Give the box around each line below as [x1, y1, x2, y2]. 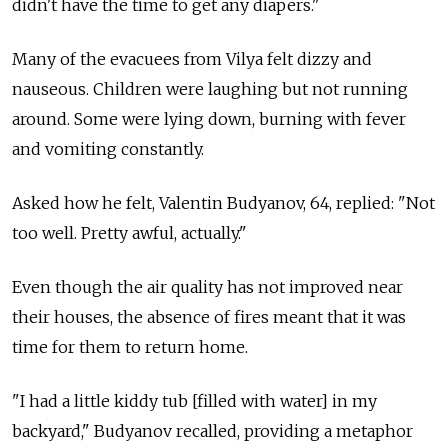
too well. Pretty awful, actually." [12, 222, 247, 243]
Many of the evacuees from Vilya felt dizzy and [12, 48, 372, 69]
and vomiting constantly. [12, 138, 204, 159]
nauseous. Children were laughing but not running [12, 78, 408, 99]
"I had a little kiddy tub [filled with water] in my [12, 390, 377, 411]
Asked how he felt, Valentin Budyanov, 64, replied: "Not [12, 192, 435, 213]
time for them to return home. [12, 336, 248, 357]
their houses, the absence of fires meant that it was [12, 306, 406, 327]
